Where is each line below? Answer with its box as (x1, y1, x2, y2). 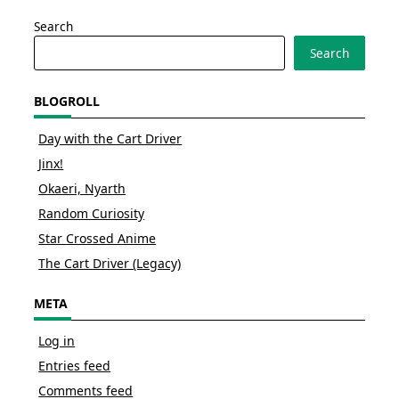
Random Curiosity (38, 204, 145, 222)
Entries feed (38, 356, 111, 374)
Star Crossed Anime (38, 229, 157, 247)
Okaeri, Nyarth (38, 179, 126, 197)
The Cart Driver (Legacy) (38, 254, 182, 272)
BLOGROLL (34, 92, 100, 110)
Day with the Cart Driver (38, 129, 183, 147)
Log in (38, 331, 76, 349)
